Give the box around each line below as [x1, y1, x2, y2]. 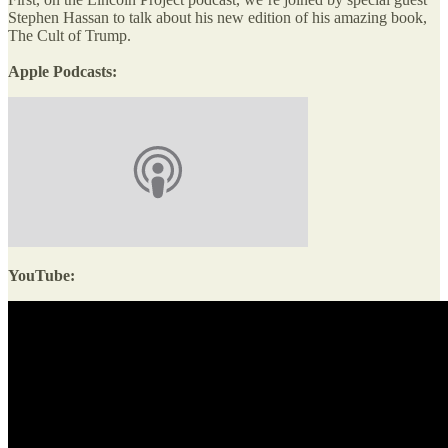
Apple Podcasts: [8, 62, 117, 80]
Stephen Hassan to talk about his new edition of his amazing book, [8, 8, 427, 26]
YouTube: [8, 266, 75, 284]
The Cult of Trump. [8, 26, 131, 44]
